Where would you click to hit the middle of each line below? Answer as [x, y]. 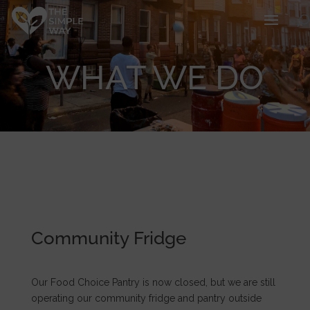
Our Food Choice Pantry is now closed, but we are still [153, 283]
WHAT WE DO [155, 77]
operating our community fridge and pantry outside [146, 299]
